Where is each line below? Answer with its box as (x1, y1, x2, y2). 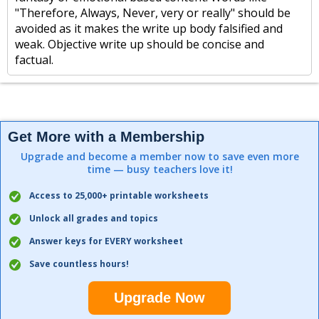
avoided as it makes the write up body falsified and (15, 21, 283, 36)
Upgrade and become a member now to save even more (20, 150, 299, 163)
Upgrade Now (114, 290, 205, 305)
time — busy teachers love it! (86, 162, 233, 176)
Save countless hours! (29, 258, 129, 270)
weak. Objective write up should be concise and (15, 36, 264, 52)
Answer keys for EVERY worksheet (29, 235, 183, 247)
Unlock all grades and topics (29, 212, 158, 224)
